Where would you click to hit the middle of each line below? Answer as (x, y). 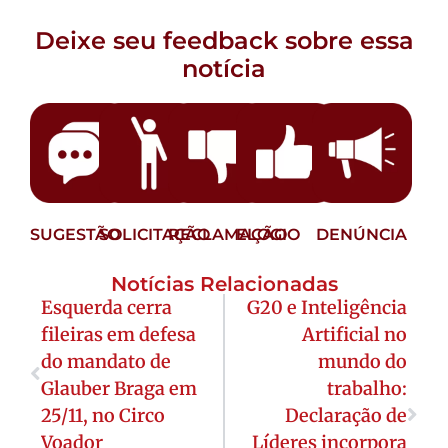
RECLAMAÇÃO (227, 234)
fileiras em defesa (118, 334)
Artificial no (354, 334)
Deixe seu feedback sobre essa (224, 40)
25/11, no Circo (103, 415)
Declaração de (346, 415)
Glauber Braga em (119, 388)
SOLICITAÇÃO (154, 234)
